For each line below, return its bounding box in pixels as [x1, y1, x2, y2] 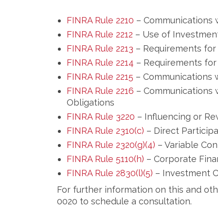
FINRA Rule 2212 [67, 29, 133, 39]
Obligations [67, 97, 114, 108]
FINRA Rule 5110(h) [67, 154, 144, 164]
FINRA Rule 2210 [67, 15, 134, 25]
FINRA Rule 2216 [67, 86, 134, 96]
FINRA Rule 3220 [67, 111, 135, 122]
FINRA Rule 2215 [67, 72, 133, 82]
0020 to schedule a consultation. [57, 196, 192, 206]
